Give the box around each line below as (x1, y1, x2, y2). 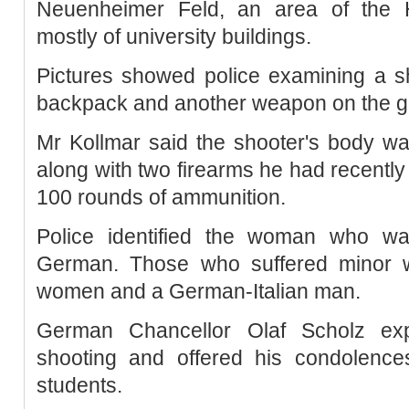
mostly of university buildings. (37, 24, 328, 48)
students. (37, 372, 122, 397)
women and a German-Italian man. (37, 278, 361, 303)
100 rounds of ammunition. (37, 184, 286, 209)
